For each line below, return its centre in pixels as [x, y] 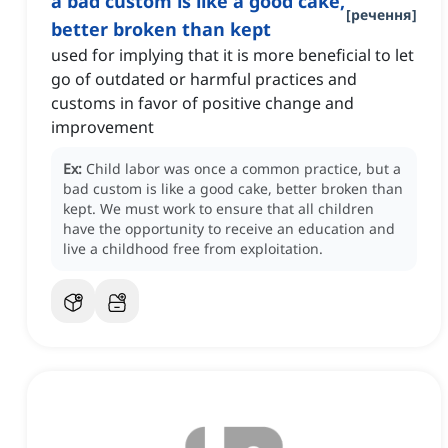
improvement [102, 127]
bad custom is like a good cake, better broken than [233, 189]
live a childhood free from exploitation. [193, 249]
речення [381, 15]
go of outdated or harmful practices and [204, 79]
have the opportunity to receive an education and [229, 229]
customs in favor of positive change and [202, 103]
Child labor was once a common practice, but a [243, 169]
